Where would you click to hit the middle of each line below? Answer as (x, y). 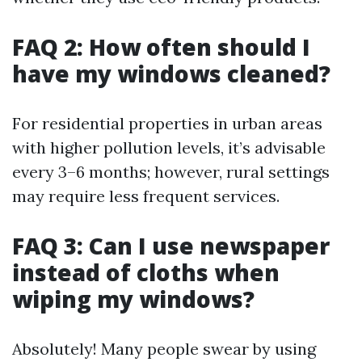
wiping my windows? (133, 299)
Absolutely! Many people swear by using (164, 349)
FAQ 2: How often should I (161, 47)
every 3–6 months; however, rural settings (171, 172)
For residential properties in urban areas (167, 123)
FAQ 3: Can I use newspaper (171, 246)
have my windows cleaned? (171, 74)
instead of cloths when (146, 272)
